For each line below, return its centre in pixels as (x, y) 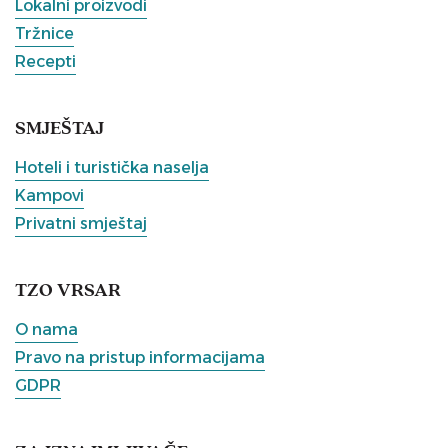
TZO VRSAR (68, 291)
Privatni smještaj (81, 223)
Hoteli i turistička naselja (112, 167)
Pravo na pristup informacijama (140, 357)
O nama (46, 329)
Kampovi (49, 195)
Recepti (45, 61)
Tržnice (44, 33)
